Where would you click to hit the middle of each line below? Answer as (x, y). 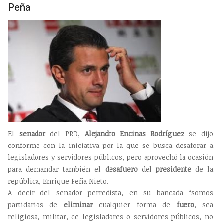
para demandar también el (55, 169)
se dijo (199, 133)
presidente (173, 169)
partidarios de (36, 204)
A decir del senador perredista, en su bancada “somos (110, 192)
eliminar (78, 204)
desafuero (119, 169)
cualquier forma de (134, 204)
